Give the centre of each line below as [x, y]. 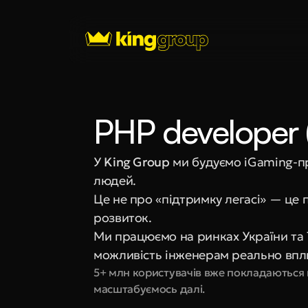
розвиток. [123, 218]
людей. [115, 180]
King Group [137, 162]
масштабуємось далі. [149, 289]
